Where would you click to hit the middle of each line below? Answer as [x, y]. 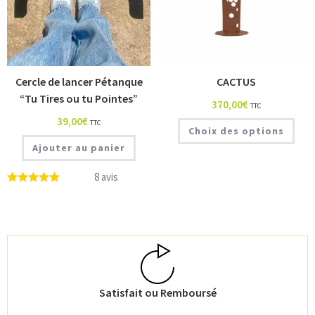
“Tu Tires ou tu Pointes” [79, 98]
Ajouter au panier [79, 147]
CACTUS [236, 81]
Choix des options [236, 130]
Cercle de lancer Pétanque [79, 81]
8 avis [106, 176]
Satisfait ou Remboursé [157, 292]
